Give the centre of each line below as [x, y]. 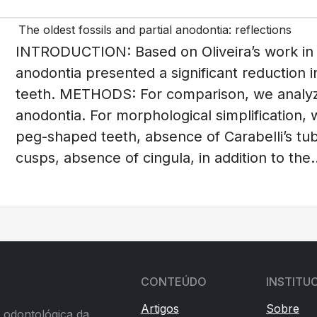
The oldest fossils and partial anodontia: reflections [155, 29]
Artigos [160, 308]
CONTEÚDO [173, 281]
